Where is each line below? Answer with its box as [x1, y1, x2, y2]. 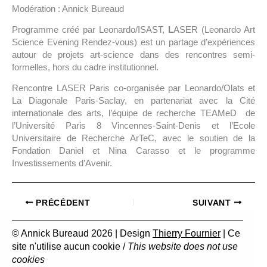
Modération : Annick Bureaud [12, 4, 124, 14]
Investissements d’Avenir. [12, 158, 112, 169]
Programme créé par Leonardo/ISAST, [12, 24, 168, 35]
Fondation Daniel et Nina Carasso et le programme [12, 145, 255, 156]
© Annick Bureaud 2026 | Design [12, 228, 153, 239]
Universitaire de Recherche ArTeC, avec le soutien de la [12, 133, 255, 144]
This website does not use [128, 241, 238, 252]
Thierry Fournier [153, 228, 221, 239]
